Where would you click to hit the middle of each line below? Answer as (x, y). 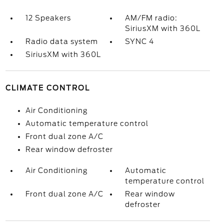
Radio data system (61, 41)
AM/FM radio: (151, 18)
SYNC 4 (140, 41)
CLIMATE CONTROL (47, 88)
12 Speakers (48, 18)
